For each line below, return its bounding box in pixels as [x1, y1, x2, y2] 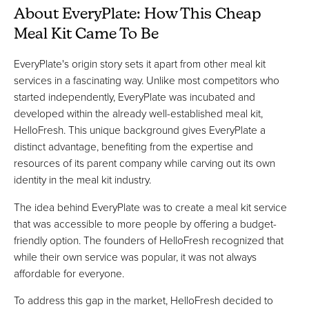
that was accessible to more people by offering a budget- [14, 215, 277, 231]
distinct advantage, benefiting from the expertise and [14, 139, 253, 154]
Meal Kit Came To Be [14, 26, 159, 43]
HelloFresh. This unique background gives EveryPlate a [14, 122, 266, 138]
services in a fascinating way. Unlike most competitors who [14, 72, 279, 88]
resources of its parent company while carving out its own [14, 155, 275, 171]
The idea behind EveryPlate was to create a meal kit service [14, 199, 287, 215]
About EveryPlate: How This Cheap [14, 6, 261, 23]
